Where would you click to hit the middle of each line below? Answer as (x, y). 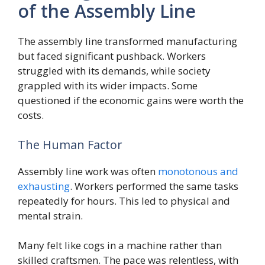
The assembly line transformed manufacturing (127, 41)
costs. (31, 115)
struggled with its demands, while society (114, 71)
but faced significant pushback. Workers (112, 56)
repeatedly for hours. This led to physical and (124, 201)
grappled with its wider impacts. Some (108, 86)
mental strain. (50, 215)
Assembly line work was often (88, 171)
